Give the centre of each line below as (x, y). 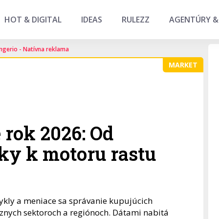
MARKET (183, 65)
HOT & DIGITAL (33, 20)
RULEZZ (136, 20)
